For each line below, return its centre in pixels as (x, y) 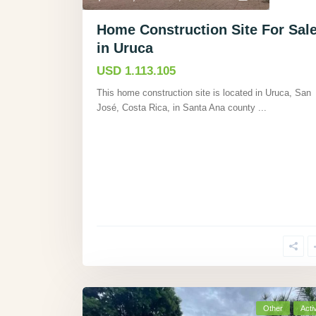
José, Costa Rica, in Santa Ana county (177, 108)
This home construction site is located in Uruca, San (204, 93)
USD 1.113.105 (136, 71)
